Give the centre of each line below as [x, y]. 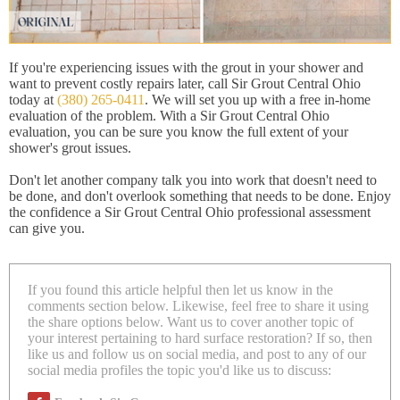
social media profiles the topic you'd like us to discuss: [179, 371]
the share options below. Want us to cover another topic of [191, 322]
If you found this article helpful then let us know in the [180, 290]
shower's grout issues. [70, 148]
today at [33, 100]
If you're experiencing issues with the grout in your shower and [186, 68]
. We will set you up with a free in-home [258, 100]
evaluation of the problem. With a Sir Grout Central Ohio [169, 116]
